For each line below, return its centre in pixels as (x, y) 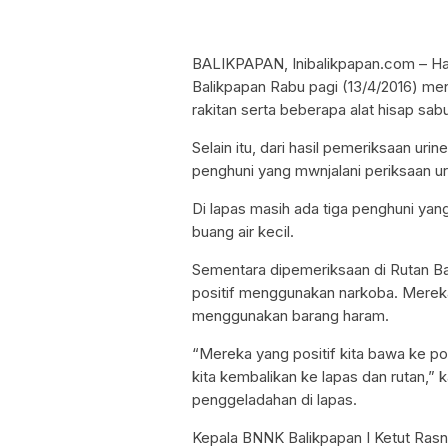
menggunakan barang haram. (290, 315)
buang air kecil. (243, 231)
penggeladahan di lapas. (274, 399)
